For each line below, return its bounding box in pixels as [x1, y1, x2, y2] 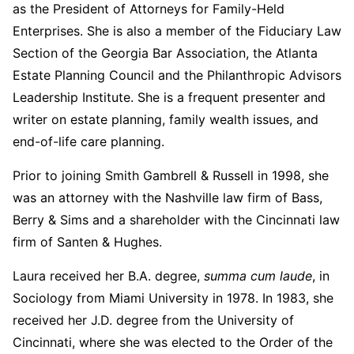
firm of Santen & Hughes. [13, 233, 162, 250]
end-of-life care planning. [13, 133, 164, 149]
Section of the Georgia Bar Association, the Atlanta [13, 44, 318, 61]
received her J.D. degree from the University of [13, 311, 294, 328]
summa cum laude [204, 267, 312, 284]
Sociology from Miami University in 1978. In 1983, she [13, 289, 333, 306]
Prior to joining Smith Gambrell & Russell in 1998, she [13, 167, 329, 183]
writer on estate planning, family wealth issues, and [13, 111, 318, 127]
